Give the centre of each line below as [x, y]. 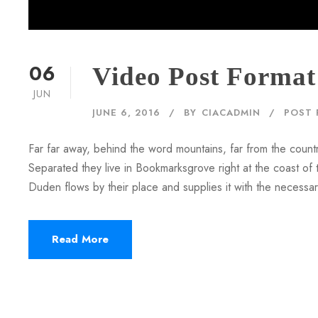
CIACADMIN [231, 113]
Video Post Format [204, 77]
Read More [80, 240]
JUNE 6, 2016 [126, 113]
